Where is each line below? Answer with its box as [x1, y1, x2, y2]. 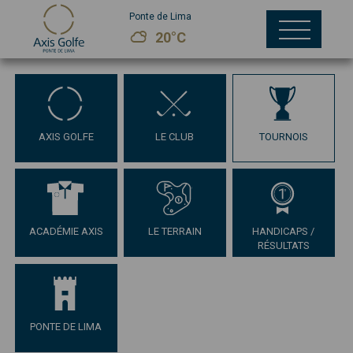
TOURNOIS [258, 131, 308, 143]
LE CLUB [155, 131, 195, 143]
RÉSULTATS [257, 240, 310, 252]
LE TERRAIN [147, 225, 202, 238]
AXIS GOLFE [38, 131, 94, 143]
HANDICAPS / [252, 225, 315, 238]
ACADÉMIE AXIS [28, 225, 103, 238]
